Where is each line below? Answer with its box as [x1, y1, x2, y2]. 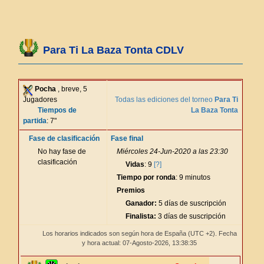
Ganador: [126, 199, 157, 207]
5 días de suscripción [157, 199, 226, 207]
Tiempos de [38, 106, 77, 114]
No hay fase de [38, 147, 86, 156]
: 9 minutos [176, 173, 210, 181]
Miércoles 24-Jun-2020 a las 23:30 [117, 147, 228, 156]
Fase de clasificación [29, 134, 100, 143]
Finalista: [126, 212, 156, 220]
